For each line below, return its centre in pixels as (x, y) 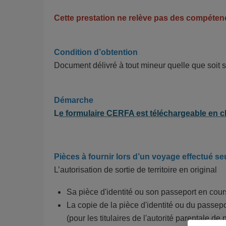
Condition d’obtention (96, 52)
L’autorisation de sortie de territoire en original (135, 170)
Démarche (74, 100)
